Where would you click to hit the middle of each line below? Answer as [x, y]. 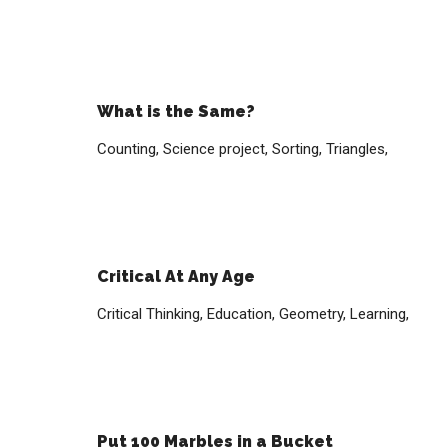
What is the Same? [176, 111]
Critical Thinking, [152, 314]
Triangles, [357, 149]
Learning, [380, 314]
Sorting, [299, 149]
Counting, [130, 149]
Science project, [218, 149]
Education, [243, 314]
